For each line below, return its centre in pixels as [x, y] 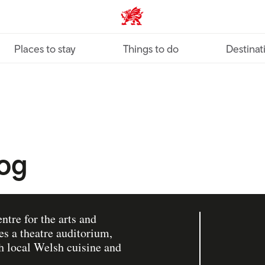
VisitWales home [159, 20]
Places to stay [45, 49]
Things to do [151, 49]
